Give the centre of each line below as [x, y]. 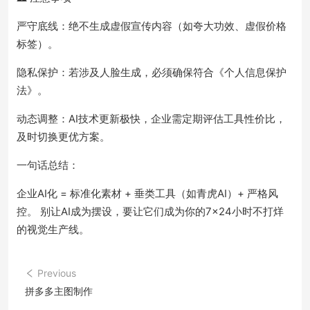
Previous [57, 273]
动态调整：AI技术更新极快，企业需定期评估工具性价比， [151, 119]
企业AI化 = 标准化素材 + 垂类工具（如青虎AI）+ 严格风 [147, 193]
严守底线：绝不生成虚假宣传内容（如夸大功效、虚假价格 [152, 26]
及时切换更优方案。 [63, 137]
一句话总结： [48, 165]
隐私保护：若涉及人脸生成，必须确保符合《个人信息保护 [152, 72]
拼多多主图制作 [59, 291]
